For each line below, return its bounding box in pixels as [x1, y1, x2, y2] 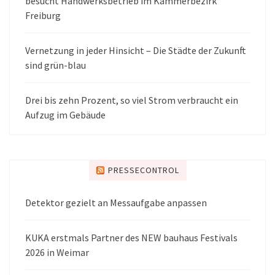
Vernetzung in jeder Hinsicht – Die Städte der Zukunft [25, 44, 246, 56]
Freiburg [25, 9, 61, 21]
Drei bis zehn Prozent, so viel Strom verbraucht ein [25, 93, 238, 106]
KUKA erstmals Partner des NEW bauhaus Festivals [25, 231, 238, 244]
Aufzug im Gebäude [25, 108, 106, 121]
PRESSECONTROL [107, 164, 179, 176]
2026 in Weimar [25, 246, 89, 258]
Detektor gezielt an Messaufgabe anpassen [25, 196, 207, 209]
